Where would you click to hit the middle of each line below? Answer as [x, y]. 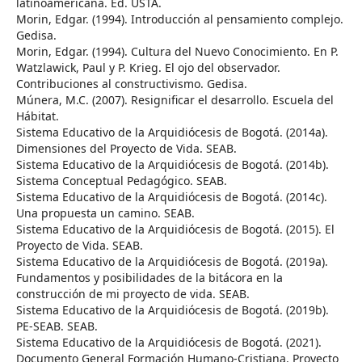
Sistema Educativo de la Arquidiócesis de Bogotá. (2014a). [172, 132]
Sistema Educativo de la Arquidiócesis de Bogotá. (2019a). [172, 261]
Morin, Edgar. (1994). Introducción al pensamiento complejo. [180, 19]
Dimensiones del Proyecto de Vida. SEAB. [126, 148]
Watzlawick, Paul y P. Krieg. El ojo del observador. [148, 67]
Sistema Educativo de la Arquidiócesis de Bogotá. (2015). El [175, 229]
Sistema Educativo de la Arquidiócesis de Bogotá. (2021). [169, 342]
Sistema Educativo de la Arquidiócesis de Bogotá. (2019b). [173, 309]
